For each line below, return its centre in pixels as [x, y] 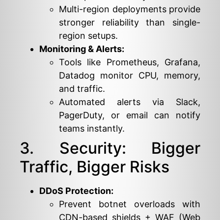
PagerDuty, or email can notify [130, 115]
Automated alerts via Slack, [130, 102]
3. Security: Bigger [110, 148]
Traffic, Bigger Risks [95, 166]
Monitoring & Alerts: [82, 49]
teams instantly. [92, 128]
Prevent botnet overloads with [130, 204]
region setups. [88, 35]
